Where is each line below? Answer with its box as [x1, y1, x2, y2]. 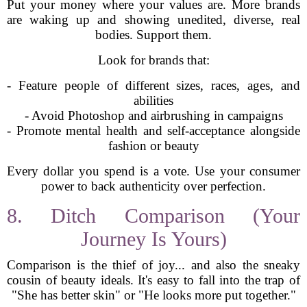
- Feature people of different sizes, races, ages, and [7, 78, 300, 93]
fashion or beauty [108, 138, 199, 153]
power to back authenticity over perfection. [41, 179, 266, 193]
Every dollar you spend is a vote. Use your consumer [7, 164, 300, 178]
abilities [134, 93, 173, 108]
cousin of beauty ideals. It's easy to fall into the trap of [7, 273, 300, 287]
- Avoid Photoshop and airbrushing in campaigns [24, 108, 283, 123]
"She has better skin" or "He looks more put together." [11, 288, 296, 302]
